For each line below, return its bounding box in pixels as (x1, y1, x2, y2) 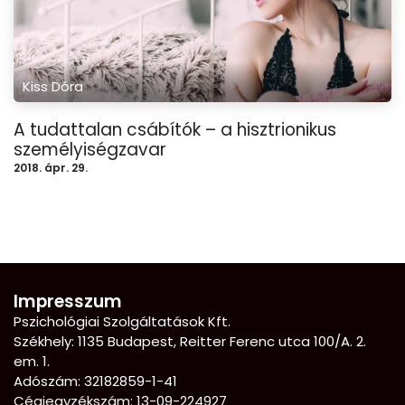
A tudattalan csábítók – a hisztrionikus (14, 117, 336, 142)
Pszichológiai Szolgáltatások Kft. (14, 311, 231, 331)
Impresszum (14, 288, 122, 314)
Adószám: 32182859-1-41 (14, 371, 177, 391)
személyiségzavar (14, 137, 166, 162)
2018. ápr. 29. (14, 159, 88, 175)
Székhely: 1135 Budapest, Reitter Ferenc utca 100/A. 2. (14, 331, 366, 351)
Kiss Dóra (23, 76, 83, 96)
